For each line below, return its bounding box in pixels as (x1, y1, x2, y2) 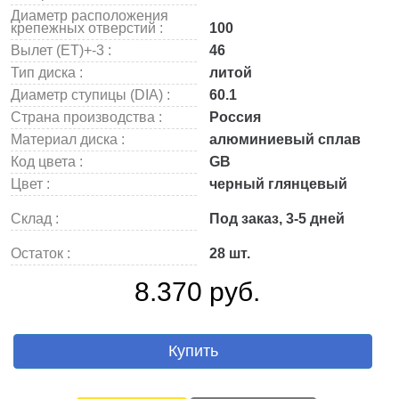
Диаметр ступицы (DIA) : (11, 87, 170, 102)
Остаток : (11, 246, 70, 261)
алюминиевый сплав (206, 132, 361, 147)
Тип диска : (11, 65, 83, 80)
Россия (206, 110, 261, 125)
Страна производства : (11, 110, 162, 125)
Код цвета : (11, 154, 83, 169)
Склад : (11, 211, 59, 226)
